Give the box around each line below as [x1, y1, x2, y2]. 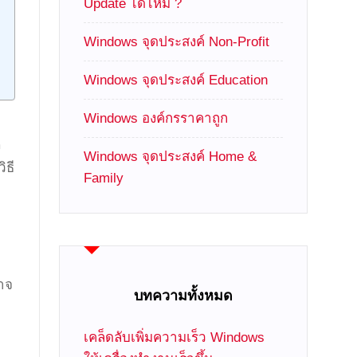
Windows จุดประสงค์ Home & [84, 149, 257, 164]
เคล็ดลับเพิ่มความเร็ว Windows [84, 330, 265, 345]
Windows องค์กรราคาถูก [84, 111, 229, 126]
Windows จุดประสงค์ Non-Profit [84, 34, 270, 49]
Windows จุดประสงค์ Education [84, 73, 269, 88]
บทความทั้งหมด [134, 288, 233, 304]
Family [84, 171, 124, 186]
